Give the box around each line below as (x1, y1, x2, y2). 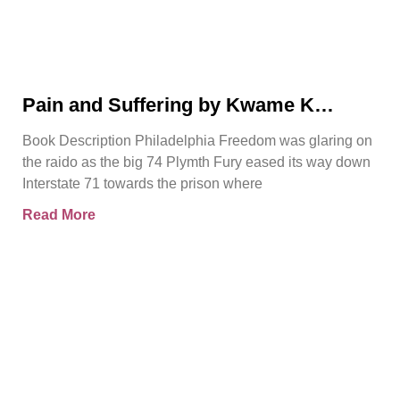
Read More (22, 206, 96, 222)
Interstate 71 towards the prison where (22, 175, 262, 191)
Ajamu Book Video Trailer (22, 116, 258, 139)
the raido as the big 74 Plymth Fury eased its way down (22, 154, 371, 170)
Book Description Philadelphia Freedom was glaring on (22, 132, 372, 148)
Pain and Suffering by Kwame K (22, 93, 314, 116)
